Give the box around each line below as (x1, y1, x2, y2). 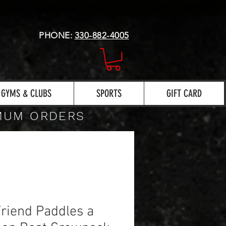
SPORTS (96, 87, 122, 99)
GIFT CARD (166, 87, 202, 99)
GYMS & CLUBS (1, 87, 51, 99)
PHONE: (39, 30, 75, 40)
